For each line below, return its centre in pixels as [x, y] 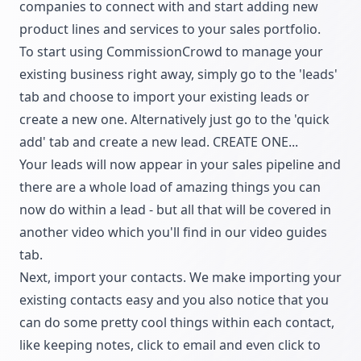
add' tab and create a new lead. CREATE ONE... [159, 142]
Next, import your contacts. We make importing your [180, 278]
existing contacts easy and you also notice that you [174, 300]
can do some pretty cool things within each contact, [177, 323]
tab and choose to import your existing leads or [164, 97]
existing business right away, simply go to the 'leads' [178, 75]
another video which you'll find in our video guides [173, 232]
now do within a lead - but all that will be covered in [175, 210]
